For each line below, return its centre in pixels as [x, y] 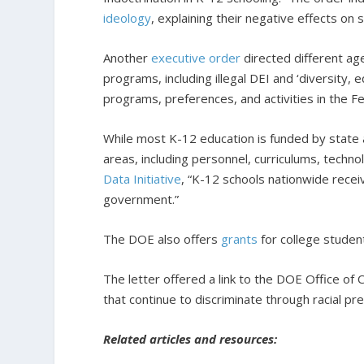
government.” [141, 199]
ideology [128, 17]
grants [240, 238]
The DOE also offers [162, 238]
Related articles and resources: [191, 338]
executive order [196, 57]
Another [128, 57]
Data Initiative [143, 178]
